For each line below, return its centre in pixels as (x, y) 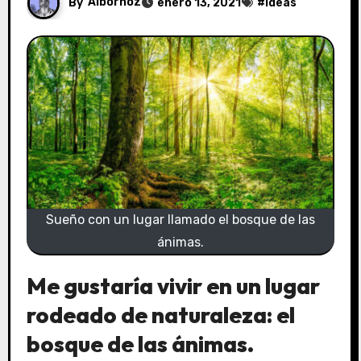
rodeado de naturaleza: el (160, 314)
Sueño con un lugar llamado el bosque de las (180, 219)
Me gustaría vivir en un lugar (173, 285)
